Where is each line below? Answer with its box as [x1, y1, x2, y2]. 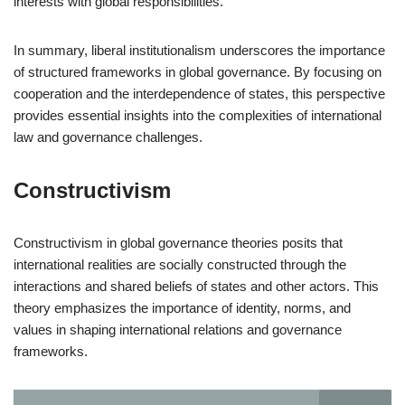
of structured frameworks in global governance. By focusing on [14, 64, 381, 80]
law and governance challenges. [14, 129, 202, 145]
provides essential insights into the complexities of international [14, 108, 381, 123]
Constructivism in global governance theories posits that [14, 235, 343, 250]
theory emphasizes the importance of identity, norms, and [14, 300, 351, 316]
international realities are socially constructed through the [14, 257, 346, 272]
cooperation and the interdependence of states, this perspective [14, 86, 385, 101]
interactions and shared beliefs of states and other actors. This [14, 278, 379, 294]
